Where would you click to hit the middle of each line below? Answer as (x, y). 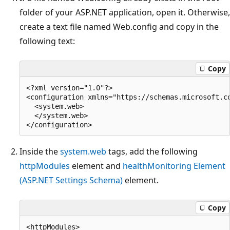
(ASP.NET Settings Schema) (71, 180)
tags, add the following (152, 151)
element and (96, 166)
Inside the (40, 151)
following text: (47, 41)
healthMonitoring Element (174, 166)
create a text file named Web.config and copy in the (119, 26)
